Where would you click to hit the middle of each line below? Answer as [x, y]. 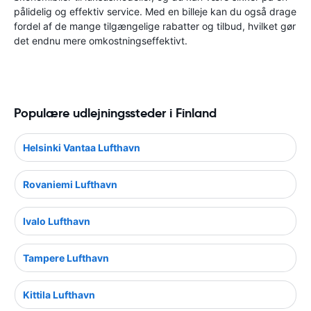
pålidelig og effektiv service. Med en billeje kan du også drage [155, 11]
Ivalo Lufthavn [57, 221]
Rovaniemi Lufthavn [70, 184]
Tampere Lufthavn [66, 258]
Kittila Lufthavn [59, 294]
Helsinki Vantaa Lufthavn [82, 147]
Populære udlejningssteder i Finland [115, 113]
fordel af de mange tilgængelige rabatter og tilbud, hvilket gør [155, 26]
